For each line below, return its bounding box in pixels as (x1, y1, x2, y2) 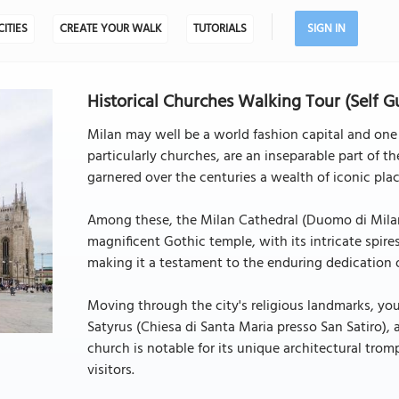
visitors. (86, 359, 134, 382)
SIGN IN (306, 20, 346, 38)
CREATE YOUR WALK (59, 20, 161, 38)
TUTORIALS (192, 20, 247, 38)
